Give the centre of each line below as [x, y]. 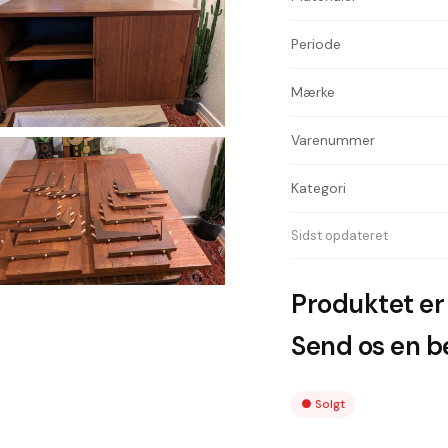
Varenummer [333, 140]
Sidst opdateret [340, 235]
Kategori [319, 188]
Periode [316, 44]
